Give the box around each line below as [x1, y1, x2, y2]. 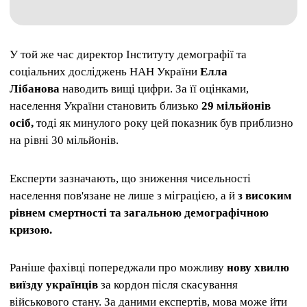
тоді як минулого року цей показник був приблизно [34, 116, 293, 130]
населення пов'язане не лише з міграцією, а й [10, 188, 238, 202]
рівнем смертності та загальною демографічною [10, 206, 269, 219]
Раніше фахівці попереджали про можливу [10, 260, 227, 274]
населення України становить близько [10, 99, 201, 113]
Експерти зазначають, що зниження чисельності [10, 171, 251, 185]
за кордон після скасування [98, 278, 238, 291]
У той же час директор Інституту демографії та [10, 48, 247, 62]
